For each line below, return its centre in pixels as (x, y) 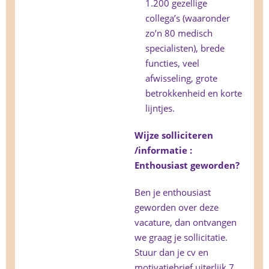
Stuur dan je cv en (171, 252)
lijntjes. (160, 108)
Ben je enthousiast (173, 192)
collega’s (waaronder (188, 18)
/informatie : (165, 150)
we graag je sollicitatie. (181, 237)
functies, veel (172, 63)
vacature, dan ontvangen (186, 222)
